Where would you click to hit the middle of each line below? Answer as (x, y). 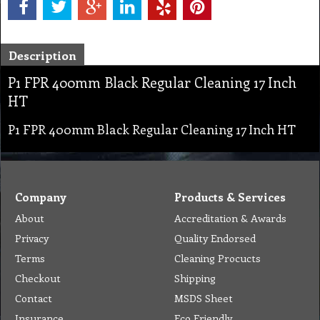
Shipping (195, 278)
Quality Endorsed (215, 238)
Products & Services (230, 197)
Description (42, 55)
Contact (34, 298)
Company (41, 197)
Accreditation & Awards (230, 218)
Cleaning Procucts (217, 258)
